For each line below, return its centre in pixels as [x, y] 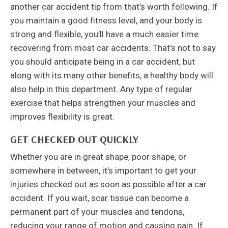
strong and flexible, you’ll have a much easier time [104, 34]
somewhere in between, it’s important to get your [103, 171]
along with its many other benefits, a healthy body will [112, 76]
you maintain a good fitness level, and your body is [106, 21]
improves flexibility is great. [62, 117]
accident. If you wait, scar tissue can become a [99, 198]
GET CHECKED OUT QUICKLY [74, 139]
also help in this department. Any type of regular [101, 89]
